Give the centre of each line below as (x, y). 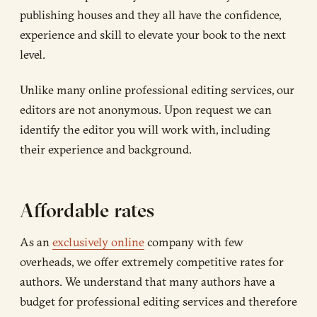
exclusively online (98, 242)
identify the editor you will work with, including (145, 129)
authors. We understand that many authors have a (148, 282)
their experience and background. (106, 149)
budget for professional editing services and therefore (158, 301)
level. (33, 54)
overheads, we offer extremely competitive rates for (152, 262)
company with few (194, 242)
